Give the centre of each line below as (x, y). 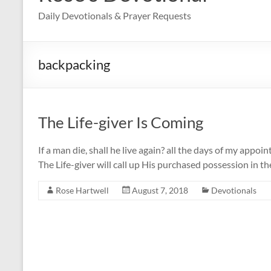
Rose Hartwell (82, 190)
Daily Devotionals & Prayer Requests (115, 15)
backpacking (74, 64)
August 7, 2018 (160, 190)
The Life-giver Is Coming (121, 122)
